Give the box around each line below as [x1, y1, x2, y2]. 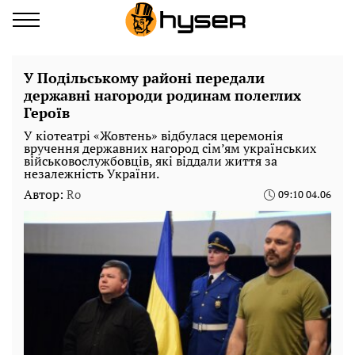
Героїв [24, 103, 70, 122]
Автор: [24, 185, 67, 203]
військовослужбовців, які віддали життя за [24, 152, 277, 170]
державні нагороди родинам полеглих [24, 86, 301, 105]
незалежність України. [24, 165, 159, 182]
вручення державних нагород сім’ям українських [24, 139, 316, 157]
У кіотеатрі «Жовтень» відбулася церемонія [24, 127, 283, 144]
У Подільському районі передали [24, 68, 265, 87]
